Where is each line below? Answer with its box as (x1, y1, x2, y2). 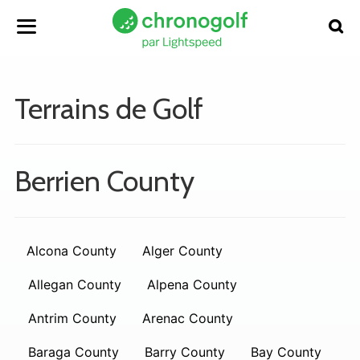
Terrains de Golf (14, 91, 203, 126)
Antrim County (28, 310, 117, 326)
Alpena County (147, 276, 237, 292)
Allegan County (28, 276, 121, 292)
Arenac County (142, 310, 233, 326)
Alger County (142, 243, 223, 259)
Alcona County (27, 243, 117, 259)
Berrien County (14, 163, 194, 198)
